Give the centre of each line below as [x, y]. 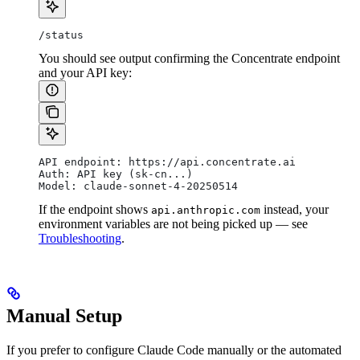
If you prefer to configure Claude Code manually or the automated [174, 350]
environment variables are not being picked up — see [173, 224]
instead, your [295, 210]
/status [61, 35]
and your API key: [85, 73]
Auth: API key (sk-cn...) [116, 174]
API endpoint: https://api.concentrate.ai [167, 162]
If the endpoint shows [95, 210]
